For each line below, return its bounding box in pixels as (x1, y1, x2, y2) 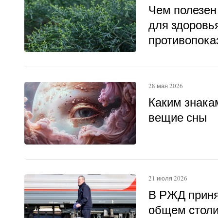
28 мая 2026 (148, 81, 183, 91)
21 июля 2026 (148, 174, 187, 183)
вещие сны (148, 109, 207, 126)
